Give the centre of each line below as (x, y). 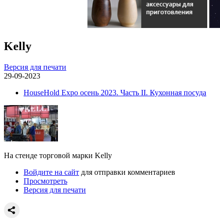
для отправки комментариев (127, 172)
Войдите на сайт (51, 172)
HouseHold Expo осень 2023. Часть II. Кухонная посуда (115, 92)
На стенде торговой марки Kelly (58, 155)
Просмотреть (45, 181)
